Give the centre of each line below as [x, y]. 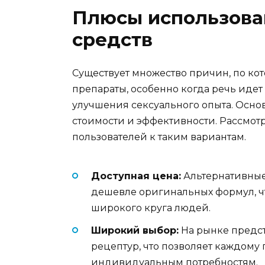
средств [112, 40]
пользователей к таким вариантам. [159, 137]
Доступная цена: [136, 176]
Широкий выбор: [135, 230]
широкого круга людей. [151, 208]
